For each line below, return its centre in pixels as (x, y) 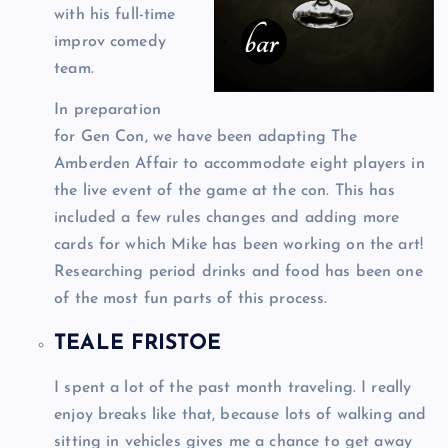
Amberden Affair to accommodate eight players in (239, 164)
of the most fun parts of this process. (191, 299)
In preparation (108, 110)
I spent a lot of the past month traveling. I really (233, 387)
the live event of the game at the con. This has (224, 191)
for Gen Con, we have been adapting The (206, 137)
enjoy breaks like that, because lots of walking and (240, 414)
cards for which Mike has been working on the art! (238, 245)
